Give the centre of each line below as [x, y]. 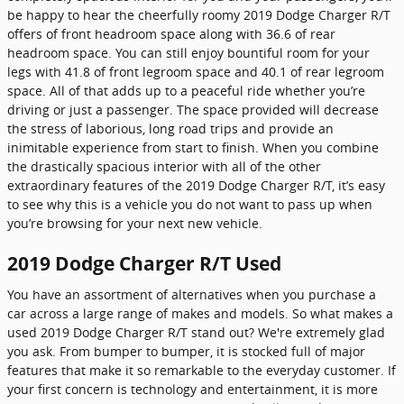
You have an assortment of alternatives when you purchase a [192, 294]
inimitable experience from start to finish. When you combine [193, 147]
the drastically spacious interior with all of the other [164, 166]
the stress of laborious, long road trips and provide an [170, 129]
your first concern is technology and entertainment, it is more [193, 389]
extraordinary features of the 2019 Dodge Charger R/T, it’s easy [196, 185]
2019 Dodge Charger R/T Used [144, 263]
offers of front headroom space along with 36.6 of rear [171, 34]
